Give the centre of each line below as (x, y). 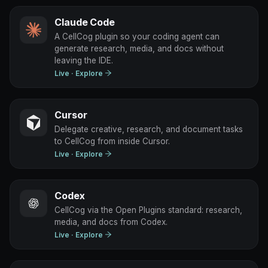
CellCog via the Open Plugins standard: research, (148, 210)
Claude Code (85, 22)
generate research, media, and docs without (139, 48)
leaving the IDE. (84, 60)
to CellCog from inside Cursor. (112, 141)
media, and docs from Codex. (111, 222)
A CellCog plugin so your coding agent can (137, 36)
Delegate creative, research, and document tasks (149, 129)
